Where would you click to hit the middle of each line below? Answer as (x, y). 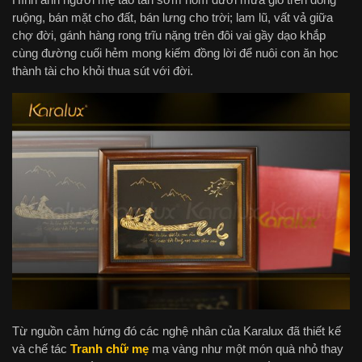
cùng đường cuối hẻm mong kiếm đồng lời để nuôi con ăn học (175, 53)
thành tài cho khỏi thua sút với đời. (103, 70)
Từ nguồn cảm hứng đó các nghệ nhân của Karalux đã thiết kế (177, 330)
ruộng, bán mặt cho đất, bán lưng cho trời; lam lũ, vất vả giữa (173, 17)
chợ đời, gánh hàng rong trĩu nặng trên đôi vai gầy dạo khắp (169, 35)
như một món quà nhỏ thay (272, 348)
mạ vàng (173, 348)
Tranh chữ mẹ (109, 348)
